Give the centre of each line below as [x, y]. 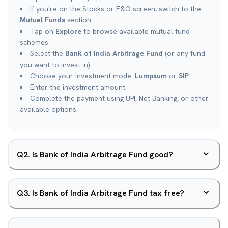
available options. [49, 109]
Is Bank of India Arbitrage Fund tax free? [108, 193]
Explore [68, 31]
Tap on [43, 31]
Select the [48, 53]
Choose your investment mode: [82, 76]
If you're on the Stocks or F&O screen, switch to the [116, 9]
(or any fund [184, 53]
